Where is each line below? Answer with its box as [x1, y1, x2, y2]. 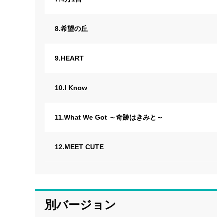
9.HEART [55, 54, 84, 62]
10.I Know [55, 84, 87, 92]
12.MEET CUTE [55, 143, 104, 151]
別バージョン [45, 198, 116, 212]
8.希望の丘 [55, 25, 88, 33]
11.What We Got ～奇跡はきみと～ [55, 113, 163, 122]
